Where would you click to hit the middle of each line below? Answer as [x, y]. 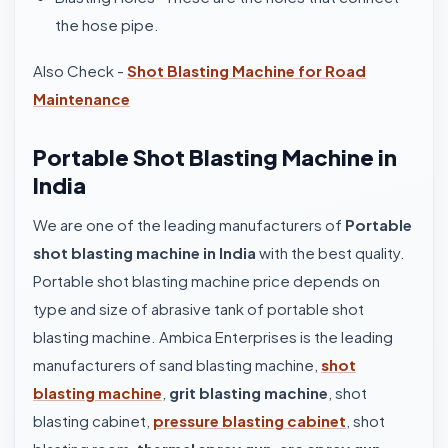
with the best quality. [330, 252]
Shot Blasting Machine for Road [246, 70]
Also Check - [80, 70]
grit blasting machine [248, 392]
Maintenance [81, 98]
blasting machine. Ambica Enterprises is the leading [213, 336]
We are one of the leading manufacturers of [187, 224]
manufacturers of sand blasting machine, [177, 364]
